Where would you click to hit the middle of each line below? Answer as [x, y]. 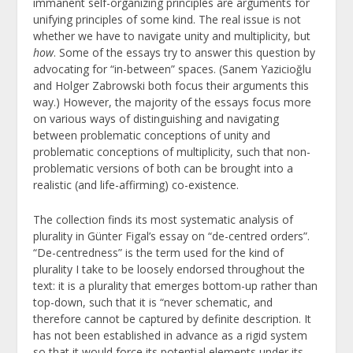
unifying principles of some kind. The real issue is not [167, 20]
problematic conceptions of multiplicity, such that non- [172, 152]
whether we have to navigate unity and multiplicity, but [172, 36]
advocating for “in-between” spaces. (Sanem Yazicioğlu [173, 69]
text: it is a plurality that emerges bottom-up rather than [176, 285]
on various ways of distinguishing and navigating [156, 119]
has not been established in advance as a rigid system [171, 335]
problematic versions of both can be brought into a [163, 169]
